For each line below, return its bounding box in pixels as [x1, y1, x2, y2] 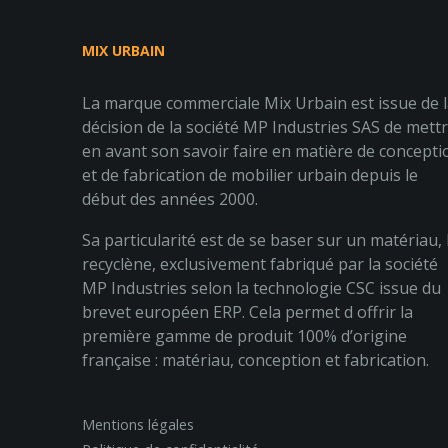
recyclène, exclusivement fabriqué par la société [82, 253, 438, 276]
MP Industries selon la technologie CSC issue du [82, 277, 441, 300]
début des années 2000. [82, 188, 258, 211]
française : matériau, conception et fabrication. [82, 349, 429, 372]
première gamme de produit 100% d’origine [82, 325, 407, 348]
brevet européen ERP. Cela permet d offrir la [82, 301, 413, 324]
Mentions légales [82, 415, 194, 435]
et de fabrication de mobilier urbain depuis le [82, 164, 418, 187]
